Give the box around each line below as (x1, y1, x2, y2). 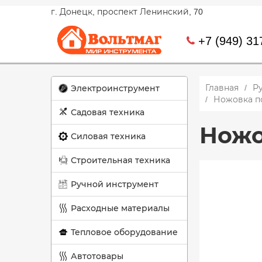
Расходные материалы (71, 204, 170, 213)
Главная (205, 83, 239, 92)
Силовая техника (71, 132, 146, 141)
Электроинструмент (71, 84, 160, 93)
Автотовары (71, 251, 123, 261)
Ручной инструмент (71, 180, 158, 189)
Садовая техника (71, 108, 144, 117)
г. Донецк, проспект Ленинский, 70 (51, 7, 203, 16)
